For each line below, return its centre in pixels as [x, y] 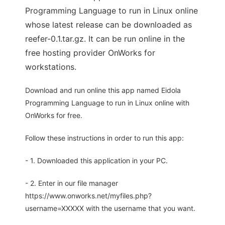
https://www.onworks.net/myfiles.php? [88, 196]
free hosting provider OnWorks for [90, 53]
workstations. [51, 67]
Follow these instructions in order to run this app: [104, 138]
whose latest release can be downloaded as [108, 25]
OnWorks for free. [54, 116]
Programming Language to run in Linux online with [107, 103]
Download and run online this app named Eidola [103, 90]
